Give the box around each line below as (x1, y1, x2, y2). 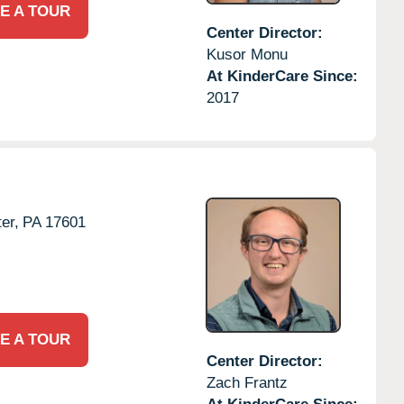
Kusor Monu (206, 45, 288, 63)
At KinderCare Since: (206, 67, 358, 85)
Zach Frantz (206, 373, 288, 391)
